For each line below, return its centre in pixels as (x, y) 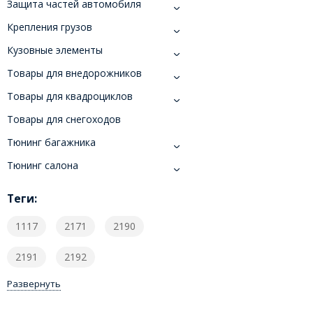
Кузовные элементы (54, 50)
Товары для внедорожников (74, 73)
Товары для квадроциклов (70, 96)
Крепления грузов (49, 27)
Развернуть (34, 284)
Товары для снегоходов (64, 119)
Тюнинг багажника (51, 143)
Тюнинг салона (42, 166)
